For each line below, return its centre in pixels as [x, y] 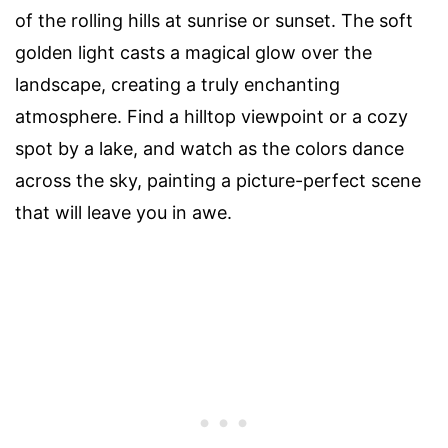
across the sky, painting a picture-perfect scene [218, 180]
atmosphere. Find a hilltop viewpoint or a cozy [211, 116]
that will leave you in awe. [123, 212]
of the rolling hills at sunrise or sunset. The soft [214, 20]
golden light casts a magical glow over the [193, 52]
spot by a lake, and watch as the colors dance [209, 148]
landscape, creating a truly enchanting [177, 84]
